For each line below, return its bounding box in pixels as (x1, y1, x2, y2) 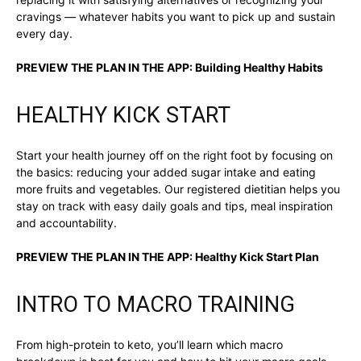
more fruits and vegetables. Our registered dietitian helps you (16, 182, 340, 197)
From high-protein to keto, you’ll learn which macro (16, 338, 283, 352)
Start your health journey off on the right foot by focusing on (16, 148, 333, 163)
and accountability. (16, 216, 117, 230)
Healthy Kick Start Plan (195, 250, 319, 264)
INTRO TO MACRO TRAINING (16, 292, 295, 318)
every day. (16, 27, 73, 41)
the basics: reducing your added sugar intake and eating (16, 165, 316, 180)
